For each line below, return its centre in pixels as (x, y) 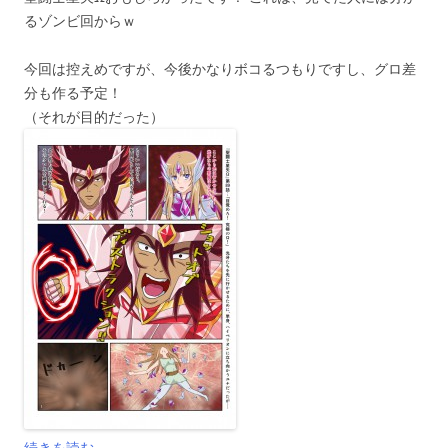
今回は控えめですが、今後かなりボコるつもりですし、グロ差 (220, 68)
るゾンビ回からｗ (80, 20)
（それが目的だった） (94, 116)
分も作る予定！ (73, 92)
